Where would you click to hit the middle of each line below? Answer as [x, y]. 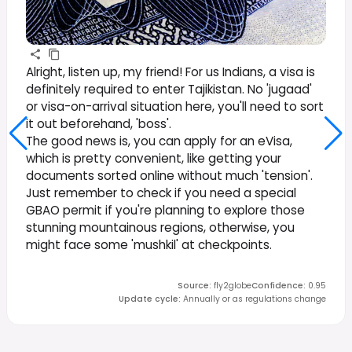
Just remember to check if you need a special [161, 192]
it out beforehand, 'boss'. [99, 123]
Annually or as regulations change [255, 299]
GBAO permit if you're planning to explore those [165, 210]
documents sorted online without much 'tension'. [169, 175]
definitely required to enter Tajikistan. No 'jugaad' [169, 89]
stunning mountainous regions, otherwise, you [160, 227]
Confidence [277, 285]
